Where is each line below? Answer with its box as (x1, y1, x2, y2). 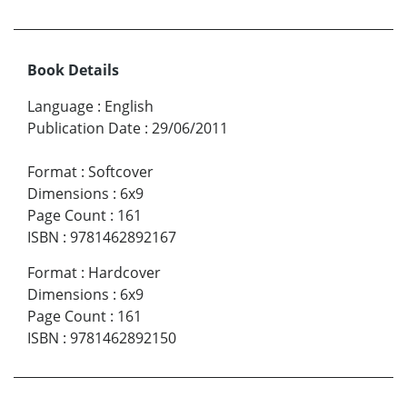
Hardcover (88, 263, 161, 283)
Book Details (27, 60, 119, 81)
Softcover (88, 162, 154, 183)
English (104, 96, 154, 117)
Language (27, 96, 94, 117)
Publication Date (27, 118, 141, 139)
